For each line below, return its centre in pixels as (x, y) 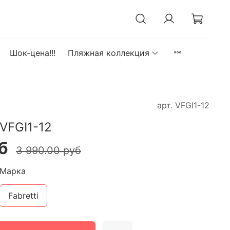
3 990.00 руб (49, 151)
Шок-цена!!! (32, 53)
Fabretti (23, 196)
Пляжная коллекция (108, 53)
